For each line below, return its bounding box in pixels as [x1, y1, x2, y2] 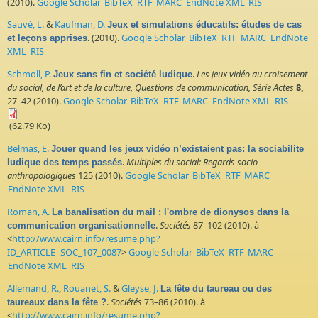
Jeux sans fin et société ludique [53, 69, 192, 80]
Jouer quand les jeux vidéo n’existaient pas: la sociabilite [51, 143, 304, 154]
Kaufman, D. [55, 18, 105, 31]
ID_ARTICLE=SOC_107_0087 [7, 245, 121, 258]
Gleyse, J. [121, 281, 158, 295]
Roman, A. [7, 204, 50, 218]
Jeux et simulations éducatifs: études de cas [107, 19, 302, 31]
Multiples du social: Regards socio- [126, 155, 261, 168]
